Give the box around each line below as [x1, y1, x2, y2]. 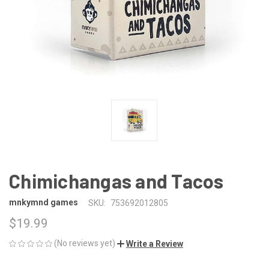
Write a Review [126, 238, 183, 249]
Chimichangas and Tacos [9, 169, 224, 192]
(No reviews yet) [54, 238, 115, 248]
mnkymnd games [9, 198, 78, 208]
